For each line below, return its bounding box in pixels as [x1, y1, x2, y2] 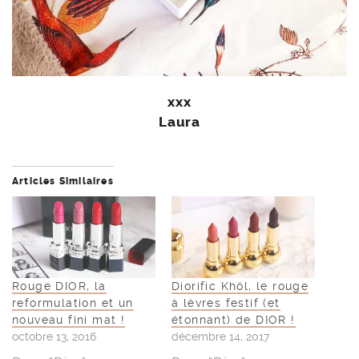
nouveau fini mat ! [12, 313, 126, 326]
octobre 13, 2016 [12, 329, 96, 343]
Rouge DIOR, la [12, 279, 107, 292]
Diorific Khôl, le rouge [171, 279, 309, 292]
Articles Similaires [12, 175, 114, 187]
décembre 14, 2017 [171, 329, 269, 343]
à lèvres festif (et [171, 296, 280, 309]
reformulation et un [12, 296, 134, 309]
